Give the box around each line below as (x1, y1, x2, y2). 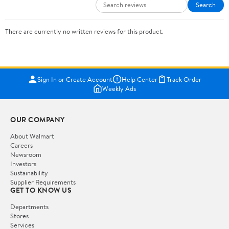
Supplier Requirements (10, 177, 76, 187)
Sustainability (10, 168, 48, 178)
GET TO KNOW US (10, 185, 72, 196)
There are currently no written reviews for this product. (5, 27, 164, 36)
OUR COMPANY (10, 114, 65, 125)
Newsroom (10, 150, 41, 159)
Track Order (166, 75, 201, 84)
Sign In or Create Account (37, 75, 112, 84)
